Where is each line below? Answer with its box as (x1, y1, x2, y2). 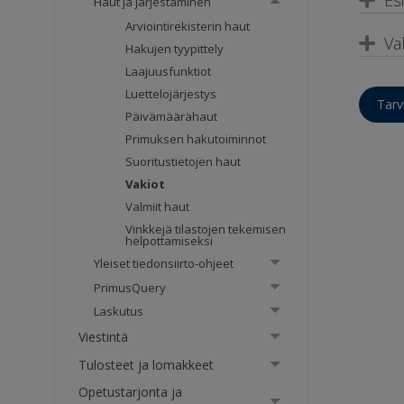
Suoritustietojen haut (125, 152, 242, 170)
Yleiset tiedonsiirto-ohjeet (94, 254, 234, 271)
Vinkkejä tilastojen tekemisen (125, 220, 287, 237)
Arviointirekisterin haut (125, 17, 251, 34)
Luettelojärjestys (125, 85, 217, 102)
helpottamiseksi (125, 232, 214, 249)
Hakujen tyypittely (125, 40, 225, 57)
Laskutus (94, 303, 144, 320)
